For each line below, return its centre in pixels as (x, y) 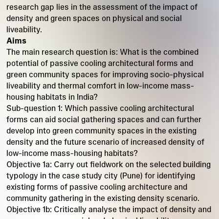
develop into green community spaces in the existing (101, 131)
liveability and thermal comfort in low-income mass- (100, 86)
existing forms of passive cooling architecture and (97, 187)
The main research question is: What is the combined (102, 52)
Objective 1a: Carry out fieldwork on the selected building (108, 164)
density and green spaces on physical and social (94, 18)
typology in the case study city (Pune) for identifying (100, 175)
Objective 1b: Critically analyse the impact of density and (109, 209)
